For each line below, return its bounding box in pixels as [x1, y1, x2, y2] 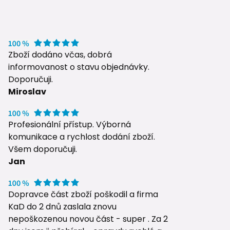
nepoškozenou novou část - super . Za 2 [8, 213, 168, 225]
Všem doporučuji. [8, 143, 77, 156]
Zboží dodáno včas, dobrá [8, 49, 112, 61]
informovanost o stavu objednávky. [8, 61, 149, 73]
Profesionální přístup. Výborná [8, 119, 131, 131]
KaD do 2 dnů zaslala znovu [8, 201, 117, 213]
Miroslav [8, 86, 46, 98]
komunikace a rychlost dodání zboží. [8, 131, 155, 143]
